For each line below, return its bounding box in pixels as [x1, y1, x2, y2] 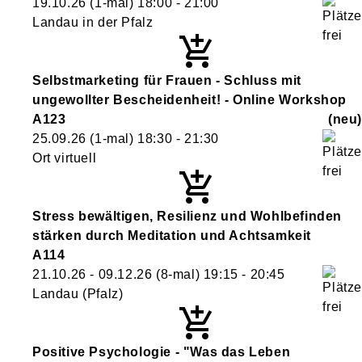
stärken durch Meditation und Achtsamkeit [32, 229, 312, 242]
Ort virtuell [32, 151, 97, 165]
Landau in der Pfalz [32, 15, 154, 29]
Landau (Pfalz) [32, 287, 124, 301]
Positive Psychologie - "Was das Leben [32, 345, 291, 359]
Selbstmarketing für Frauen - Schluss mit [32, 74, 302, 87]
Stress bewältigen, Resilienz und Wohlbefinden [32, 209, 343, 223]
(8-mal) [152, 267, 204, 281]
